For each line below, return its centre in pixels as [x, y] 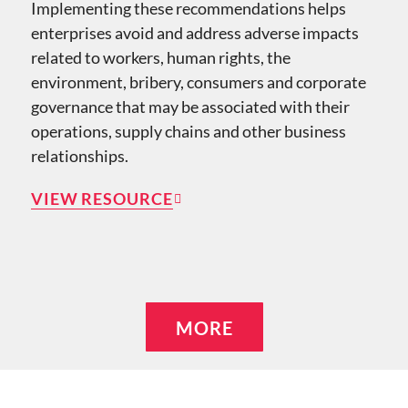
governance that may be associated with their [190, 107]
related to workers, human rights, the [160, 58]
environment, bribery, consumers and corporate [198, 82]
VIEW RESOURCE [102, 199]
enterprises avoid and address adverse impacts [194, 33]
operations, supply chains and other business [188, 132]
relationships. [79, 156]
